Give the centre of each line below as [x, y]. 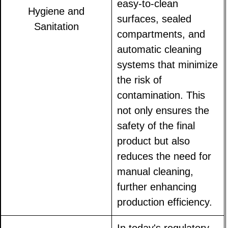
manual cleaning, [155, 172]
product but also [154, 141]
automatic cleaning [160, 50]
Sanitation [56, 27]
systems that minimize [168, 65]
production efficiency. [165, 202]
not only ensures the [163, 111]
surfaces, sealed [154, 19]
